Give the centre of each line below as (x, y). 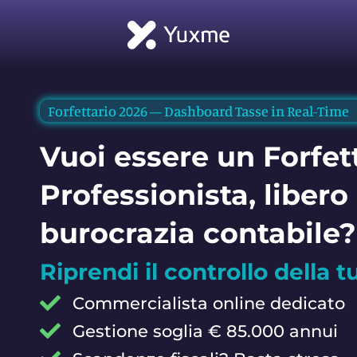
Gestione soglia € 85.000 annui (205, 331)
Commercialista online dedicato (208, 303)
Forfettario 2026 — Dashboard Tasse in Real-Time (199, 110)
